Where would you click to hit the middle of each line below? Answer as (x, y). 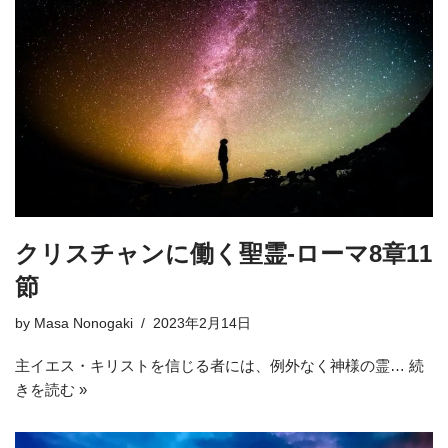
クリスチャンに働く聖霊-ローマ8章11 (223, 254)
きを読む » (51, 390)
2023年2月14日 (202, 324)
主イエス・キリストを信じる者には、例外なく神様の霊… (212, 366)
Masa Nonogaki (83, 324)
